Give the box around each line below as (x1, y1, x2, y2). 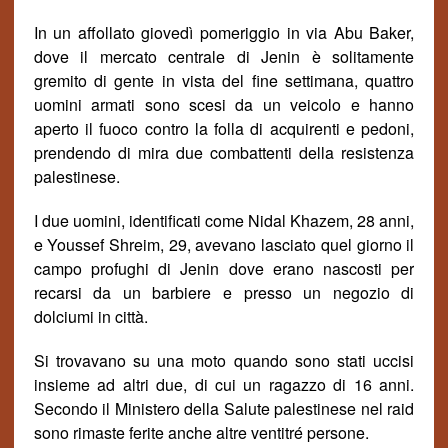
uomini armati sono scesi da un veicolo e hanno (33, 93, 415, 116)
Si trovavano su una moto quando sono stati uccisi (33, 349, 415, 372)
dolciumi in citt (33, 305, 135, 328)
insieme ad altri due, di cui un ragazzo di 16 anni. (33, 373, 415, 396)
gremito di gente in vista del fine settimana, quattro (33, 69, 415, 92)
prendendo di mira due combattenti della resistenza (33, 141, 415, 164)
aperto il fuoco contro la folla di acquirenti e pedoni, (33, 117, 415, 140)
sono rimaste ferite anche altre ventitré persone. (33, 421, 369, 444)
